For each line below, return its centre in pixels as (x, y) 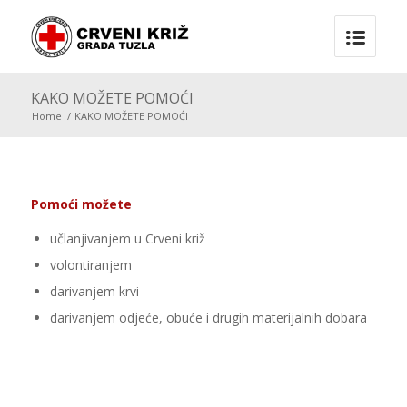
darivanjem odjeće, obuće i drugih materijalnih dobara (208, 317)
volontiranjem (90, 264)
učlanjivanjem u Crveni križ (127, 238)
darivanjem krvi (94, 291)
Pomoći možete (81, 203)
